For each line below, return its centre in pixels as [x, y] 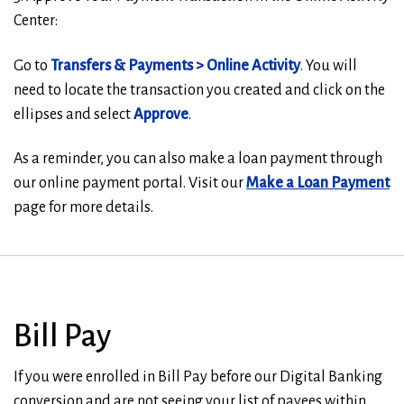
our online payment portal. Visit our [130, 184]
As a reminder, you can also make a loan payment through [198, 159]
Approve [161, 114]
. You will [329, 65]
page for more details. [83, 208]
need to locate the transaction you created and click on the [199, 90]
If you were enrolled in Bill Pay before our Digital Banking [198, 377]
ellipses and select [73, 114]
